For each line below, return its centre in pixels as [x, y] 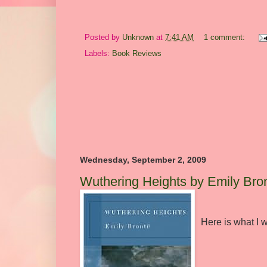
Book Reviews [137, 53]
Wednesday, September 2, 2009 [143, 159]
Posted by [103, 37]
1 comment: [225, 37]
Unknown [138, 37]
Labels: [98, 53]
